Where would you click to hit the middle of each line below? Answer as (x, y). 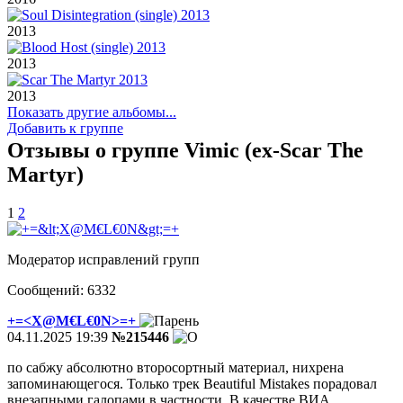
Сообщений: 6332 (62, 290)
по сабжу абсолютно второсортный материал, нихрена (175, 367)
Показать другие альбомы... (92, 112)
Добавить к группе (65, 129)
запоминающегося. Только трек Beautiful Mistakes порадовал (192, 383)
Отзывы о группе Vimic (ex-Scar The (185, 151)
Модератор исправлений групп (103, 259)
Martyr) (45, 175)
